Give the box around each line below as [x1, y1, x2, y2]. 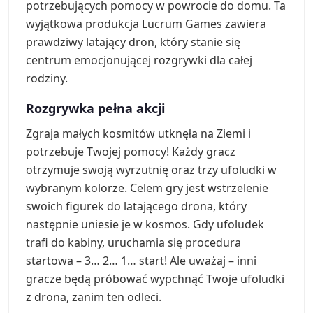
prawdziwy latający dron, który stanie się [26, 34, 240, 50]
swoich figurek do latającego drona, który [26, 198, 247, 214]
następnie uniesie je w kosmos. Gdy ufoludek [26, 216, 264, 232]
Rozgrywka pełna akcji [26, 99, 165, 117]
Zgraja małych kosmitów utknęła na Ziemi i [26, 125, 251, 141]
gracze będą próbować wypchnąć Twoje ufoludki [26, 270, 284, 286]
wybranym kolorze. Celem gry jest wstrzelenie [26, 180, 268, 196]
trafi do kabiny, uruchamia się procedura [26, 234, 241, 250]
